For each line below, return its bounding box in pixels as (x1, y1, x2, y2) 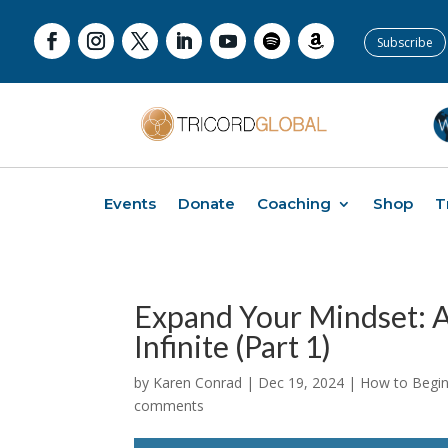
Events (104, 193, 156, 213)
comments (134, 395, 205, 415)
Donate (178, 193, 235, 213)
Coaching (257, 193, 331, 213)
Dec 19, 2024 (258, 372, 345, 392)
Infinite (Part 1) (134, 327, 332, 364)
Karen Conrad (153, 372, 243, 392)
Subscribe (376, 33, 433, 51)
